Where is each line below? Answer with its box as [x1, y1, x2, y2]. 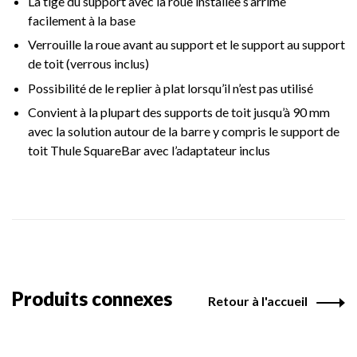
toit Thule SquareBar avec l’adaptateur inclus [28, 143, 270, 159]
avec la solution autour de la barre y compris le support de [28, 124, 339, 139]
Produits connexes [12, 287, 172, 311]
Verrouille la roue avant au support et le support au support [28, 37, 345, 53]
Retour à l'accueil [208, 293, 308, 309]
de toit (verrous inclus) [28, 56, 149, 72]
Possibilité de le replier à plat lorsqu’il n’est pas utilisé [28, 80, 313, 96]
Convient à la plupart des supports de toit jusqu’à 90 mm [28, 104, 330, 120]
